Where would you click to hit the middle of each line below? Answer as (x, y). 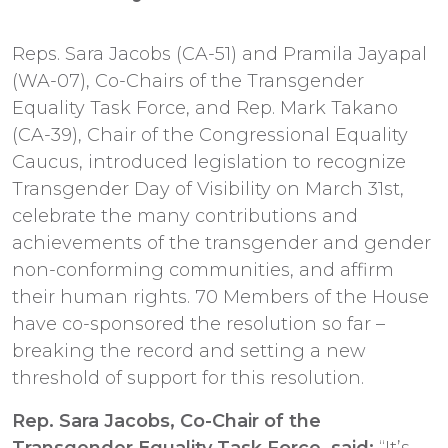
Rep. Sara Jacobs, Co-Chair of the (166, 420)
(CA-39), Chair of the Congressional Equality (210, 134)
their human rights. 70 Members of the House (220, 296)
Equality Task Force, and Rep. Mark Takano (205, 107)
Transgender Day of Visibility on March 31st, (208, 188)
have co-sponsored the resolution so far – (198, 323)
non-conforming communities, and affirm (203, 269)
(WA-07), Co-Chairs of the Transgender (188, 80)
